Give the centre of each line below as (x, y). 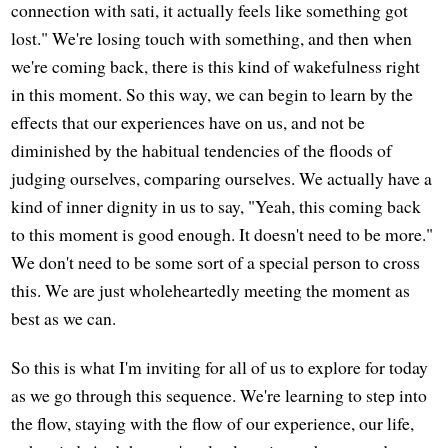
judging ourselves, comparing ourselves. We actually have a (222, 177)
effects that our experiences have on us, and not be (188, 121)
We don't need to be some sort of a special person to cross (216, 261)
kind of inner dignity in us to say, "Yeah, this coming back (216, 205)
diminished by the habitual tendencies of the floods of (202, 149)
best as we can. (64, 317)
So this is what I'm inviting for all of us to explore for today (220, 366)
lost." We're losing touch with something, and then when (212, 37)
